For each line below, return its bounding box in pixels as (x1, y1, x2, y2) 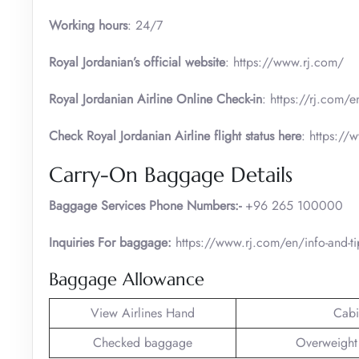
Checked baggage (93, 333, 192, 352)
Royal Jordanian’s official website (49, 52, 225, 71)
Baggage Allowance (49, 268, 204, 290)
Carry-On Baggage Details (49, 161, 292, 188)
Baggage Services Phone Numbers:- (49, 196, 241, 215)
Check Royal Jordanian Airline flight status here (49, 126, 301, 145)
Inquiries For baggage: (49, 232, 175, 252)
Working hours (49, 15, 127, 34)
